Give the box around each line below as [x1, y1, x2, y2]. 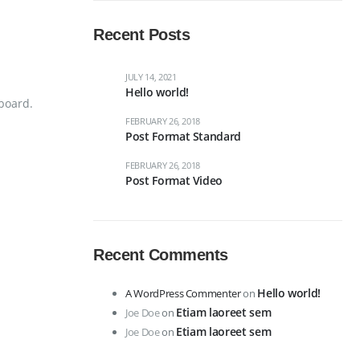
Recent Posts [93, 25, 190, 43]
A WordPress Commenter [125, 285, 241, 301]
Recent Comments [93, 245, 228, 264]
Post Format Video [125, 172, 223, 188]
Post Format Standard [125, 128, 241, 144]
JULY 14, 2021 [125, 70, 177, 83]
